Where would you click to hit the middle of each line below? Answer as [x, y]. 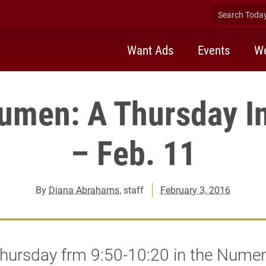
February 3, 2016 [195, 190]
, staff [132, 190]
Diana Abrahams [84, 190]
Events [214, 50]
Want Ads [151, 50]
